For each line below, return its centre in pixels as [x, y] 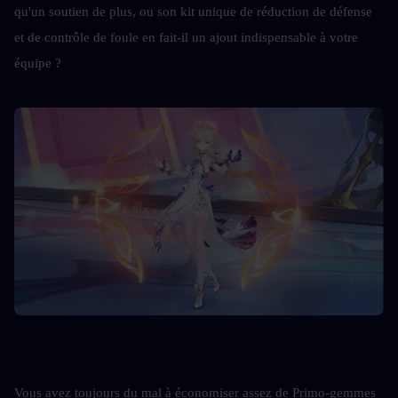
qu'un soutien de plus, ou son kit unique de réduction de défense [193, 12]
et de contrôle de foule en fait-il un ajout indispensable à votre [186, 37]
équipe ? [38, 63]
